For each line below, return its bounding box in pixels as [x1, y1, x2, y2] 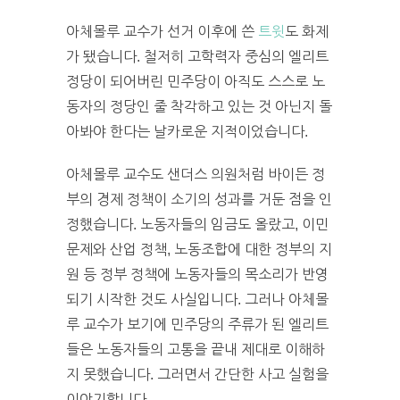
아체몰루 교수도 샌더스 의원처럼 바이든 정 [66, 166, 325, 182]
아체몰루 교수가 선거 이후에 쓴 [66, 23, 258, 39]
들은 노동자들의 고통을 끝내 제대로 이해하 [66, 341, 325, 357]
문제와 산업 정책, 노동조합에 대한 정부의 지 [66, 241, 332, 257]
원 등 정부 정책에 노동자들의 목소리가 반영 [66, 266, 329, 282]
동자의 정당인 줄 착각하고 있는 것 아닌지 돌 [66, 98, 332, 114]
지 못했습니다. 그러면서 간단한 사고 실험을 [66, 366, 329, 382]
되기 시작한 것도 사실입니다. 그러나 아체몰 [66, 291, 329, 307]
